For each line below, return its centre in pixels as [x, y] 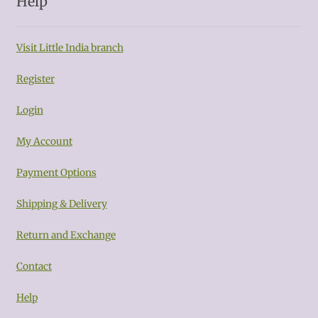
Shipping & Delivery [61, 204]
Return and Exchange [66, 236]
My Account [44, 142]
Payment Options [56, 173]
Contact [34, 267]
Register [35, 79]
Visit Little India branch [70, 48]
